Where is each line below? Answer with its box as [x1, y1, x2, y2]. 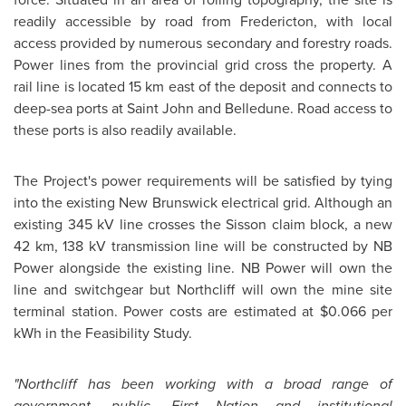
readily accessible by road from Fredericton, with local [14, 11, 392, 32]
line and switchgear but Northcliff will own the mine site [14, 279, 392, 300]
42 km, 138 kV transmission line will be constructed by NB [14, 236, 392, 256]
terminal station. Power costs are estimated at [14, 301, 320, 322]
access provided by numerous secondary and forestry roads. [14, 33, 392, 53]
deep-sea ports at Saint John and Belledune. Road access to [14, 98, 392, 119]
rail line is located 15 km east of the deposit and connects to [14, 76, 392, 97]
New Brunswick [119, 192, 217, 213]
